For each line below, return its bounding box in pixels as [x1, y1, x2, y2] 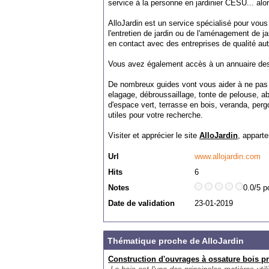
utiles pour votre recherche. [108, 110, 203, 119]
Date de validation [108, 199, 175, 208]
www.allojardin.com [195, 152, 261, 161]
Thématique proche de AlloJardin [107, 236, 244, 246]
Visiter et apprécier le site [108, 131, 199, 140]
